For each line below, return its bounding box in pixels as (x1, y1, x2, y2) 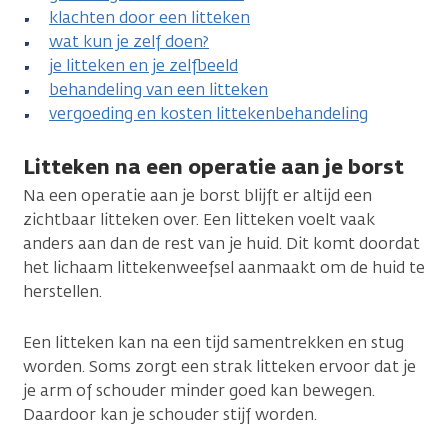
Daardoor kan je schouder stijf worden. (23, 403, 317, 425)
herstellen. (23, 280, 102, 302)
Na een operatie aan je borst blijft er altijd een (23, 184, 372, 206)
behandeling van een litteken (49, 78, 268, 100)
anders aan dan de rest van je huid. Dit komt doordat (23, 232, 420, 254)
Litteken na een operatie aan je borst (23, 152, 404, 180)
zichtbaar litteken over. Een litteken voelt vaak (23, 208, 375, 230)
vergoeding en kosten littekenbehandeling (49, 102, 368, 124)
